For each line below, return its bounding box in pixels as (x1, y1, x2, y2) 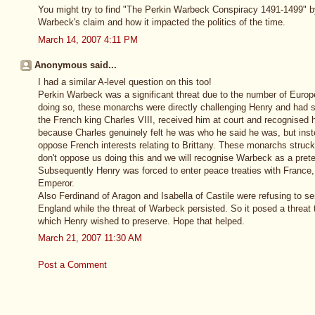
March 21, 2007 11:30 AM (38, 233, 142, 244)
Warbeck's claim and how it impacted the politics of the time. (38, 17, 285, 28)
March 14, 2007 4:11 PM (38, 34, 138, 45)
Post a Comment (38, 259, 107, 270)
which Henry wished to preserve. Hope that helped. (38, 215, 245, 226)
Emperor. (38, 177, 75, 188)
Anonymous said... (34, 60, 117, 71)
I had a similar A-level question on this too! (38, 76, 212, 87)
